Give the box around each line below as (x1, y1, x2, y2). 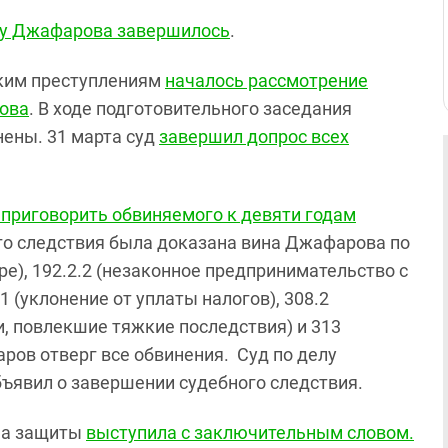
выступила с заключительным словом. (86, 421, 414, 443)
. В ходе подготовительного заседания (29, 97, 352, 119)
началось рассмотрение (165, 69, 368, 91)
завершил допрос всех (159, 125, 349, 147)
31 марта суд (47, 125, 159, 147)
